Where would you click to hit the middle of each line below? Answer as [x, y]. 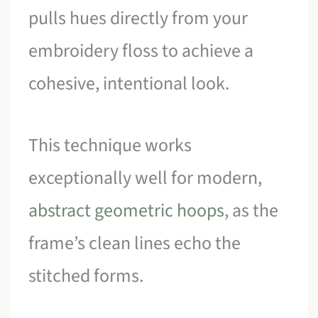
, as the [252, 211]
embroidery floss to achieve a [141, 50]
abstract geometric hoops [127, 211]
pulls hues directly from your [138, 18]
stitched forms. [86, 276]
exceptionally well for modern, [146, 178]
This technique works [110, 146]
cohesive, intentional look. [129, 83]
